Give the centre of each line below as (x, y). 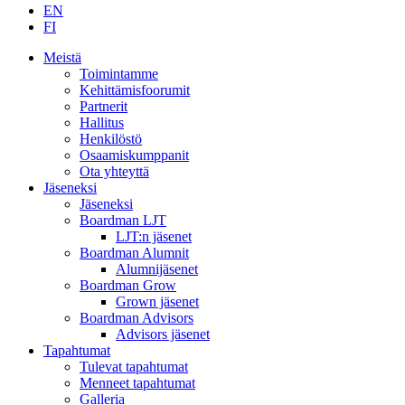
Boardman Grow (128, 285)
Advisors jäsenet (163, 334)
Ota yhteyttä (114, 171)
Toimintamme (119, 73)
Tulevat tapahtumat (134, 366)
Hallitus (102, 122)
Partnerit (104, 106)
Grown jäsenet (157, 301)
